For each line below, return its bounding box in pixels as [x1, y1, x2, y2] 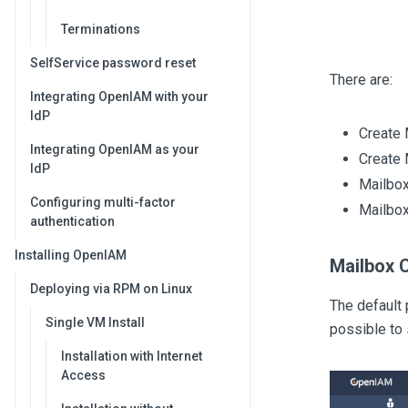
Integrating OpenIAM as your [30, 142, 199, 157]
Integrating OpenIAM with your [30, 89, 209, 104]
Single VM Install [46, 315, 145, 330]
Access [61, 368, 106, 382]
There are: [329, 70, 393, 88]
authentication [30, 214, 115, 229]
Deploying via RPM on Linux [30, 281, 192, 296]
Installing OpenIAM [15, 248, 127, 262]
